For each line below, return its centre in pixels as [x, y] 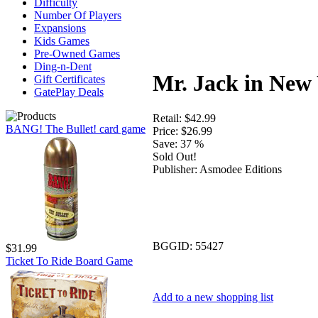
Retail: [167, 118]
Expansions [60, 28]
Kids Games [62, 41]
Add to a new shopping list [213, 297]
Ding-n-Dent [63, 66]
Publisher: [175, 169]
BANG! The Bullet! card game [76, 129]
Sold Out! [175, 156]
